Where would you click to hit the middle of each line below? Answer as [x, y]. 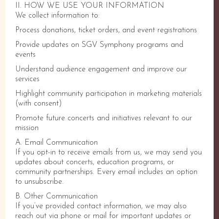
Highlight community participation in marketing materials [109, 94]
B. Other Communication [57, 197]
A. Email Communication [57, 143]
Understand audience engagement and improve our [101, 69]
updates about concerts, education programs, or [95, 162]
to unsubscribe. [40, 182]
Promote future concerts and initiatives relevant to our [104, 118]
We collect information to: [58, 16]
